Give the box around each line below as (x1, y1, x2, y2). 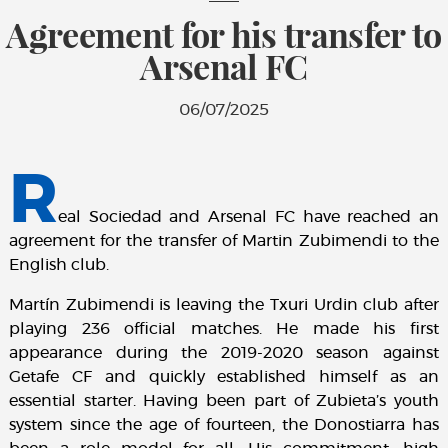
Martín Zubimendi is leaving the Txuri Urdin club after (8, 297, 440, 314)
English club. (8, 257, 109, 274)
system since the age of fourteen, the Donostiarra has (8, 417, 440, 434)
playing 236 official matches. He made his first (8, 321, 440, 338)
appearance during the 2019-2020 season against (8, 345, 440, 362)
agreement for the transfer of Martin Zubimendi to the (8, 233, 440, 250)
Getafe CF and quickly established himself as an (8, 369, 440, 386)
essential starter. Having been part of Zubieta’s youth (8, 393, 440, 410)
